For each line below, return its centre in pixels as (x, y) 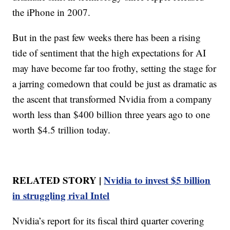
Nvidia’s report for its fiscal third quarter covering (109, 220)
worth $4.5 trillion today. (62, 129)
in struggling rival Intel (61, 195)
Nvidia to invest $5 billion (157, 180)
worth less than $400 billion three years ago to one (111, 114)
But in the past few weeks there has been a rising (107, 37)
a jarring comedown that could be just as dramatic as (115, 83)
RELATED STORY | (58, 180)
